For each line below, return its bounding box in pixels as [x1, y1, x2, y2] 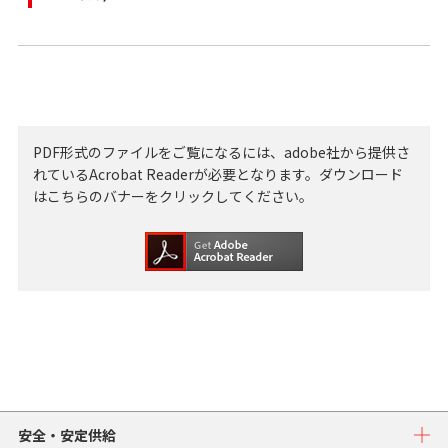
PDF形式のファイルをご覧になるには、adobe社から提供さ [32, 142, 410, 162]
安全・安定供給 [17, 425, 116, 445]
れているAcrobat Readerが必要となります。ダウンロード [32, 164, 403, 184]
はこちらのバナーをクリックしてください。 [32, 186, 313, 206]
